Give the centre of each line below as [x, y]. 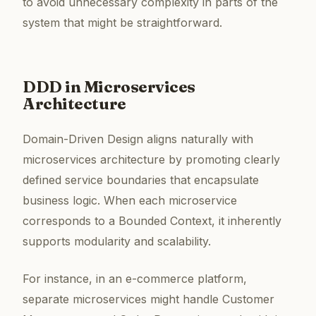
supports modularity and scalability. [117, 242]
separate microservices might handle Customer [148, 299]
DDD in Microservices [109, 87]
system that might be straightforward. [122, 23]
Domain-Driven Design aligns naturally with [138, 139]
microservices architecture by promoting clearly [151, 160]
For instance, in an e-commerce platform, [135, 279]
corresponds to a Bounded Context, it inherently [152, 221]
